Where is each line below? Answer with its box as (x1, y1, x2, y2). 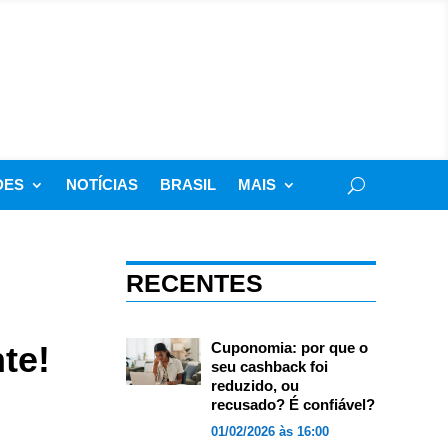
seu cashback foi (210, 358, 328, 375)
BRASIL (160, 176, 216, 193)
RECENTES (125, 269, 263, 297)
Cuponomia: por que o (210, 339, 368, 356)
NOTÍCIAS (66, 176, 138, 193)
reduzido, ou (210, 377, 299, 394)
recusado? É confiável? (210, 396, 375, 413)
